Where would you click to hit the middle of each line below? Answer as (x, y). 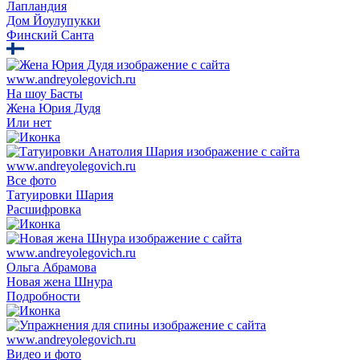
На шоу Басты (45, 93)
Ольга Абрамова (51, 267)
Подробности (43, 296)
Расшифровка (44, 209)
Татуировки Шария (60, 194)
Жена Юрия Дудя (53, 108)
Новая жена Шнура (59, 281)
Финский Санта (50, 35)
